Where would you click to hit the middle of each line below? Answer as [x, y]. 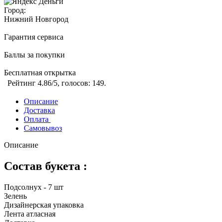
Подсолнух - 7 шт [34, 187]
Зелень [15, 196]
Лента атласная [31, 214]
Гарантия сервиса [34, 37]
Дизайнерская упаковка [44, 205]
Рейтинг [23, 83]
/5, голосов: [72, 83]
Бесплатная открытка [40, 73]
